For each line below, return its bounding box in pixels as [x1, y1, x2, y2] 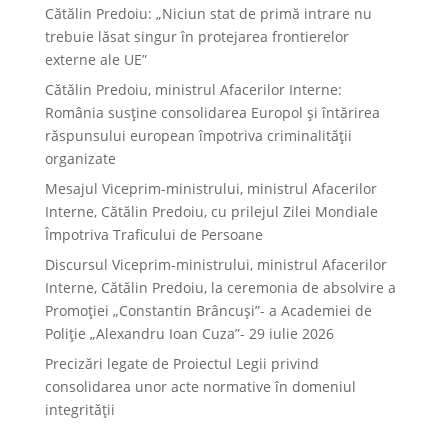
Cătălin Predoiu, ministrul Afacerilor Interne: [44, 79, 342, 99]
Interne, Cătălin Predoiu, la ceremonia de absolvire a [44, 277, 396, 297]
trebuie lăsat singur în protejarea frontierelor [44, 26, 349, 46]
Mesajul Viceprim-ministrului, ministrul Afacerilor [44, 178, 377, 198]
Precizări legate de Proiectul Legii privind [44, 353, 319, 373]
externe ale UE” [44, 49, 147, 69]
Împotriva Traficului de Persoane [44, 224, 263, 244]
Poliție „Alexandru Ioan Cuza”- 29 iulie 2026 [44, 323, 334, 343]
